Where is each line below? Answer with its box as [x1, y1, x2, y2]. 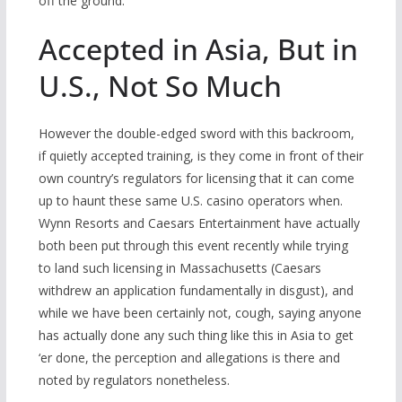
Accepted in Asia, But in [38, 30, 358, 69]
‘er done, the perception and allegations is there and [38, 349, 340, 367]
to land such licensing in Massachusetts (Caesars [38, 259, 321, 277]
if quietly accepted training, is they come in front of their [38, 147, 363, 165]
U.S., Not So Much [38, 66, 282, 106]
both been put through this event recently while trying [38, 237, 348, 255]
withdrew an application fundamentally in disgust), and [38, 282, 354, 300]
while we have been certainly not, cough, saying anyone [38, 304, 362, 322]
